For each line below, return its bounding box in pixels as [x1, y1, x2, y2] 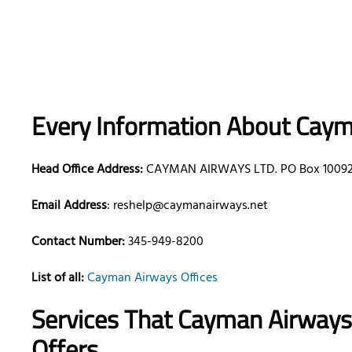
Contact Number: [31, 232, 125, 253]
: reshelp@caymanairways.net [107, 196, 268, 217]
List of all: [31, 268, 84, 289]
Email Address [31, 196, 107, 217]
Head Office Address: [31, 159, 143, 181]
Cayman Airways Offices [87, 268, 218, 289]
